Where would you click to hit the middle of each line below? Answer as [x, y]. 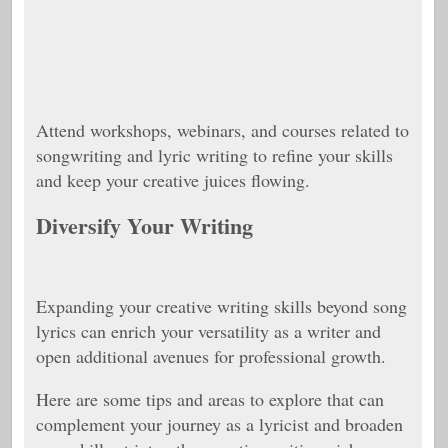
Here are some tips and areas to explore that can [210, 399]
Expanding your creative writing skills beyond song [221, 306]
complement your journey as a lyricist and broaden [219, 424]
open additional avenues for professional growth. [211, 356]
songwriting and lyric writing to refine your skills [214, 155]
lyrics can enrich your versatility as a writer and [208, 331]
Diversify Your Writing [144, 225]
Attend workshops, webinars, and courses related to [222, 130]
